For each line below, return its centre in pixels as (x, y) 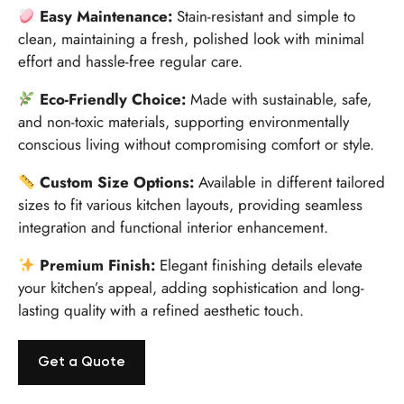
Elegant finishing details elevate (259, 265)
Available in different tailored (290, 182)
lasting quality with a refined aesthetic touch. (161, 310)
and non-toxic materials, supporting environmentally (184, 121)
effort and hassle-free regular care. (130, 61)
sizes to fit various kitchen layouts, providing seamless (190, 204)
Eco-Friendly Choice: (113, 99)
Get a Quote (82, 361)
